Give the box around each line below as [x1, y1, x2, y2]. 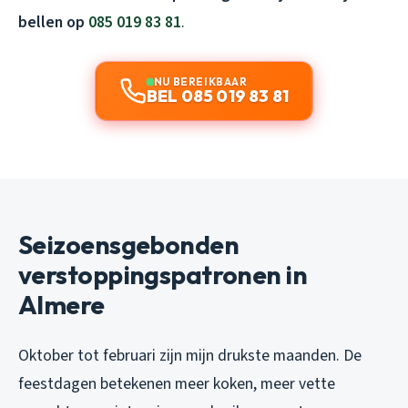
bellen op [18, 10, 88, 34]
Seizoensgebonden [18, 228, 240, 260]
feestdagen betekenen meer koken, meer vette [18, 372, 335, 395]
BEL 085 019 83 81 [146, 85, 290, 107]
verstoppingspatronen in [18, 258, 308, 291]
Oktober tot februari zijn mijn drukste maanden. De [18, 343, 362, 367]
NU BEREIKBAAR [153, 74, 248, 88]
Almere [18, 288, 105, 321]
